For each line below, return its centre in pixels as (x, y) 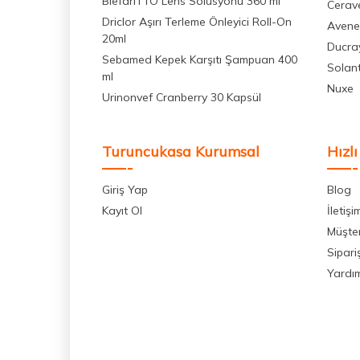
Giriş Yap (125, 190)
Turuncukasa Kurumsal (181, 152)
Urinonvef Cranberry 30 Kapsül (182, 98)
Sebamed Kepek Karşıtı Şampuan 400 (200, 60)
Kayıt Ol (122, 211)
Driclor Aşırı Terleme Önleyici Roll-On (197, 22)
